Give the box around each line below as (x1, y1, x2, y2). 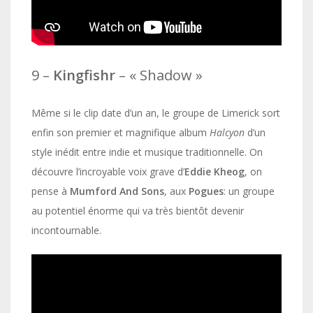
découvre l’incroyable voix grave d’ (31, 164, 184, 178)
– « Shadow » (115, 65, 203, 85)
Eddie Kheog (184, 164, 245, 178)
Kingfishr (53, 65, 115, 85)
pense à (31, 184, 70, 198)
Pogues (189, 184, 224, 198)
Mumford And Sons (70, 184, 164, 198)
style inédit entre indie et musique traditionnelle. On (31, 145, 263, 159)
